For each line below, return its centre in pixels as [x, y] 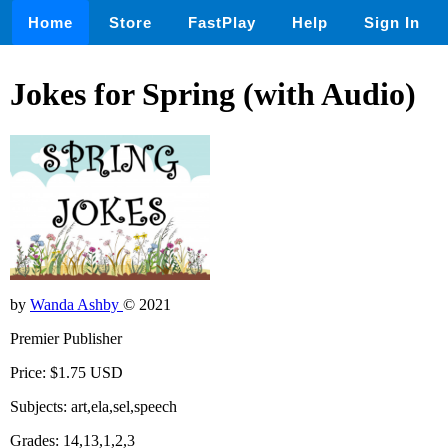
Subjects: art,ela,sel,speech [93, 407]
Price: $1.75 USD [66, 373]
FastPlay [222, 22]
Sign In [392, 22]
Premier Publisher [66, 339]
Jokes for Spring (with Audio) [213, 94]
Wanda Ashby [76, 305]
